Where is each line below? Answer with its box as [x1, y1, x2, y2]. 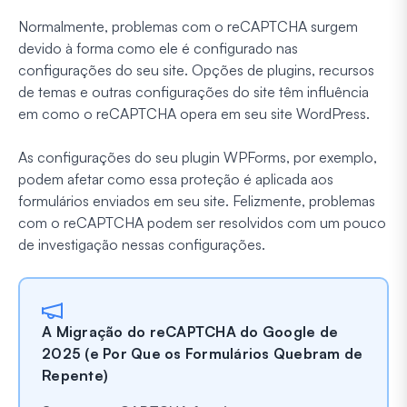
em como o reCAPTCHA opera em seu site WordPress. [18, 104, 370, 123]
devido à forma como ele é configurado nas [18, 38, 298, 57]
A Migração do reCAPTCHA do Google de [42, 322, 338, 341]
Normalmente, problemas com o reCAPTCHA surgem [18, 16, 358, 35]
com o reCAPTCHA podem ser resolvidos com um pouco [18, 213, 386, 232]
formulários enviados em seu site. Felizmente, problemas [18, 191, 375, 210]
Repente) [42, 365, 108, 384]
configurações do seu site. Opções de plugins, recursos [18, 60, 374, 79]
